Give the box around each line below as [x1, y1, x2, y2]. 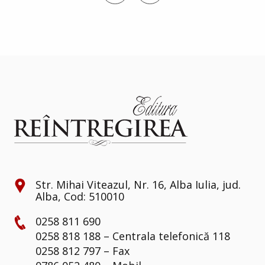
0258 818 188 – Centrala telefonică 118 [35, 228, 230, 243]
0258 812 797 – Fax [35, 243, 130, 258]
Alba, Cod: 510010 [35, 189, 124, 203]
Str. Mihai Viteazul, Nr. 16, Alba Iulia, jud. [35, 177, 241, 192]
